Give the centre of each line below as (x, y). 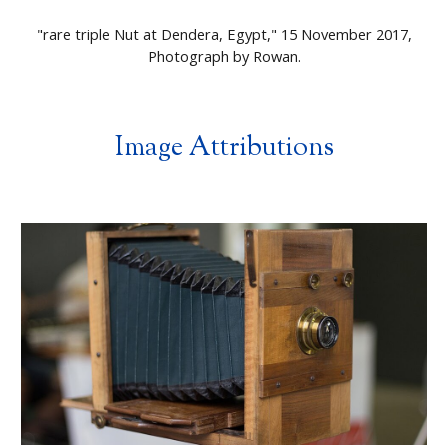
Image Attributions (224, 148)
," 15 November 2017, (339, 34)
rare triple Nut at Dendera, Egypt (154, 34)
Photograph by (200, 56)
